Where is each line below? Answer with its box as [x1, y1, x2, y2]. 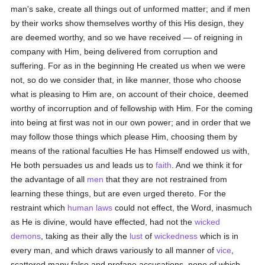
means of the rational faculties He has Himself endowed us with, [11, 146, 250, 156]
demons [11, 231, 41, 241]
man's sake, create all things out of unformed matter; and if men [11, 4, 251, 14]
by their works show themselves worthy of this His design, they [11, 18, 244, 28]
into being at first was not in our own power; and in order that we [11, 118, 251, 127]
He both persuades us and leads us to [11, 160, 156, 170]
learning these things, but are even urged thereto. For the [11, 189, 227, 198]
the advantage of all [11, 174, 88, 184]
